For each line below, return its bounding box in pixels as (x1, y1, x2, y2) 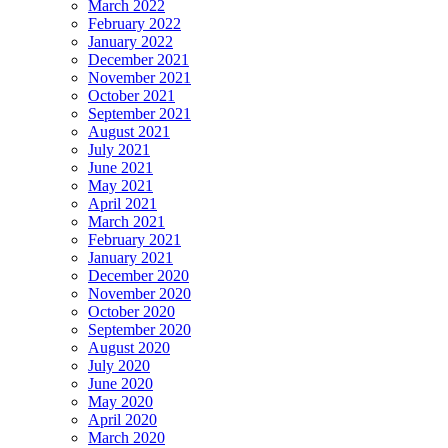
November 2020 (88, 285, 191, 303)
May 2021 (88, 177, 153, 195)
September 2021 (88, 105, 191, 123)
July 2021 (88, 141, 150, 159)
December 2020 (88, 267, 189, 285)
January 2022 (88, 33, 173, 51)
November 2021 (88, 69, 191, 87)
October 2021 (88, 87, 175, 105)
